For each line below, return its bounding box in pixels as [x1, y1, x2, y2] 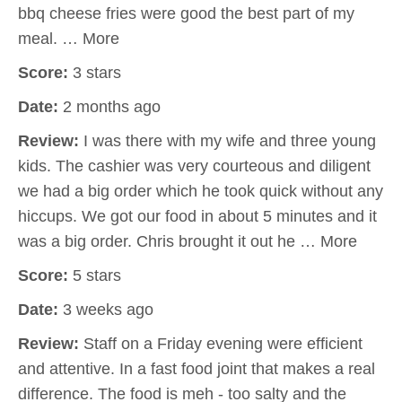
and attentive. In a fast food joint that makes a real [18, 360, 375, 378]
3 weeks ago [58, 301, 153, 319]
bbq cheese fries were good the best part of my [18, 4, 354, 22]
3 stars [68, 64, 121, 82]
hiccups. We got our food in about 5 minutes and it [18, 207, 377, 225]
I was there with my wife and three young [79, 132, 376, 150]
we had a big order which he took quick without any [18, 182, 383, 200]
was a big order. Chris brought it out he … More [18, 232, 357, 250]
